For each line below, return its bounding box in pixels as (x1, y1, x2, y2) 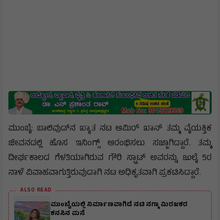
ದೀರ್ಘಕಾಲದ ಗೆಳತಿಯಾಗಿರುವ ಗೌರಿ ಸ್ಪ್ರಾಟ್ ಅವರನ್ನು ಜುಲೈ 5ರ (8, 152, 212, 165)
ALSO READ (20, 186, 52, 195)
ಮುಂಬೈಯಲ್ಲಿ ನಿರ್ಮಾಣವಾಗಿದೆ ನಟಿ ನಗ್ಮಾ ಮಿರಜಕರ (51, 199, 188, 211)
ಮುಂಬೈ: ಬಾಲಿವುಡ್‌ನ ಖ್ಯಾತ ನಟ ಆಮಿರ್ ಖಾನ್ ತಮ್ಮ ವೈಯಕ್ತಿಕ (8, 122, 212, 136)
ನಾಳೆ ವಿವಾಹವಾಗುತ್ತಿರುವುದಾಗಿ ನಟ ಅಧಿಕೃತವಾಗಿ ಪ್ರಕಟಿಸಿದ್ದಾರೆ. (8, 166, 201, 180)
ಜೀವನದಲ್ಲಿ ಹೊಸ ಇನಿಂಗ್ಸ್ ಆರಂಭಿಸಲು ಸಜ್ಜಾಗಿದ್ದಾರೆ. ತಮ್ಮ (8, 137, 212, 151)
